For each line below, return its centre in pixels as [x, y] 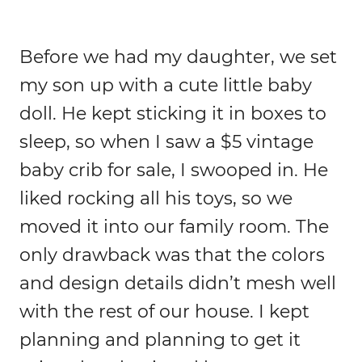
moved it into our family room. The [174, 226]
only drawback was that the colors [172, 255]
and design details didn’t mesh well [178, 283]
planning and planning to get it [160, 339]
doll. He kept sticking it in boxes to [173, 113]
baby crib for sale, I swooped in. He [174, 170]
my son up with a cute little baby [166, 85]
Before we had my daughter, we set [178, 57]
